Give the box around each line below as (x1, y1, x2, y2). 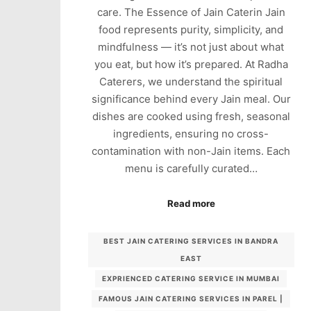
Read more (167, 198, 215, 210)
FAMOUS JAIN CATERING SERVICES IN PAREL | (99, 294, 284, 303)
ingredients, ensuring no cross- (113, 126, 269, 140)
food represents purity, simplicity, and (99, 22, 284, 36)
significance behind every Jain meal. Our (91, 92, 291, 106)
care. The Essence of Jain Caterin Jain (96, 5, 285, 19)
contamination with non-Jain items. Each (92, 144, 291, 158)
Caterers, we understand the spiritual (99, 74, 283, 88)
